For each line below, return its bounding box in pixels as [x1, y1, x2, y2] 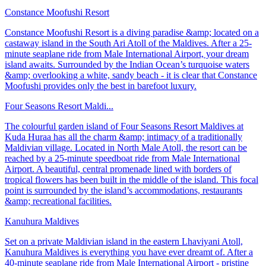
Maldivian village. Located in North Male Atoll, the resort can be [5, 142, 247, 153]
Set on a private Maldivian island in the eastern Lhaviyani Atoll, [5, 236, 243, 247]
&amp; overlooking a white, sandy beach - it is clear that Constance [5, 70, 257, 81]
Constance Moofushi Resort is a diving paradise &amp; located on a [5, 27, 259, 38]
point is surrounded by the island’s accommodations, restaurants [5, 185, 242, 196]
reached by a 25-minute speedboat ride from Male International [5, 153, 240, 164]
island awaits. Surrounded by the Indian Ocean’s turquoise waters [5, 59, 249, 70]
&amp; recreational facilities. [5, 196, 112, 207]
